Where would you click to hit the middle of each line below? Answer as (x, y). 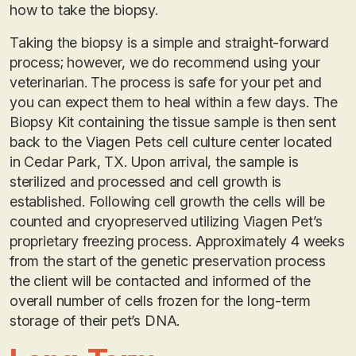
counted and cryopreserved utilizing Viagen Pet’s (166, 221)
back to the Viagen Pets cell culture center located (171, 141)
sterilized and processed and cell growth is (146, 181)
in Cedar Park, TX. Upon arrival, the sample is (154, 161)
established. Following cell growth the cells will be (167, 201)
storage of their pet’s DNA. (95, 320)
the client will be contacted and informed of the (160, 281)
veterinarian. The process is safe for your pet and (166, 82)
